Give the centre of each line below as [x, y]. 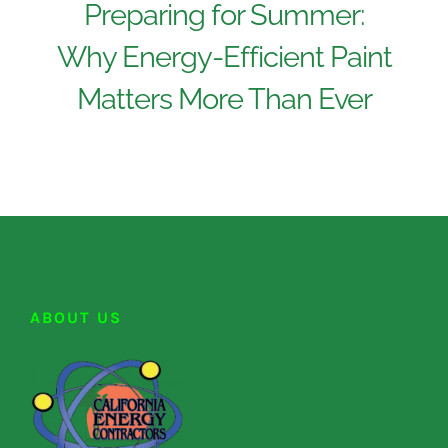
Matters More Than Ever [224, 98]
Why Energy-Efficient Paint [224, 56]
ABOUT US [76, 317]
